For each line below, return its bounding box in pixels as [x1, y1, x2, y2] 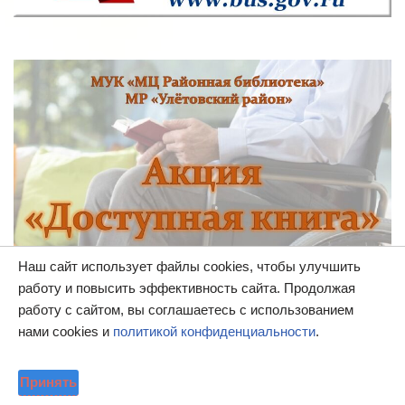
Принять [20, 374, 77, 390]
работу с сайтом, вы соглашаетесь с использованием [18, 302, 353, 317]
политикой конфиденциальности [113, 324, 316, 339]
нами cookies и [18, 324, 113, 339]
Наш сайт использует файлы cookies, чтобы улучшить [18, 259, 361, 274]
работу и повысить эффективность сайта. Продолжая [18, 280, 355, 296]
